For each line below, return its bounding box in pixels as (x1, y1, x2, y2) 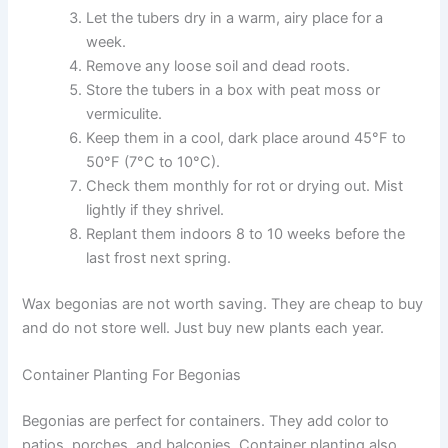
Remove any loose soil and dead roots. (86, 56, 351, 75)
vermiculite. (86, 104, 163, 123)
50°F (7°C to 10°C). (86, 152, 221, 171)
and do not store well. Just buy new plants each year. (22, 318, 385, 337)
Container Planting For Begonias (22, 366, 242, 385)
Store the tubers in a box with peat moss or (86, 80, 381, 99)
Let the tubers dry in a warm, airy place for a (86, 8, 384, 27)
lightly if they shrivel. (86, 200, 225, 219)
